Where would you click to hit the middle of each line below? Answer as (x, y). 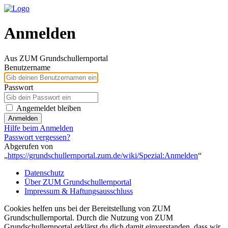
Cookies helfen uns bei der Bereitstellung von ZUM (87, 208)
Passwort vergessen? (37, 137)
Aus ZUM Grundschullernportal (56, 58)
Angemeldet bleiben (49, 108)
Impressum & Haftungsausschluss (79, 191)
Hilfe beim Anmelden (39, 128)
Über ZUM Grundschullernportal (78, 182)
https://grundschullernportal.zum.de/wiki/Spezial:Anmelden (103, 155)
